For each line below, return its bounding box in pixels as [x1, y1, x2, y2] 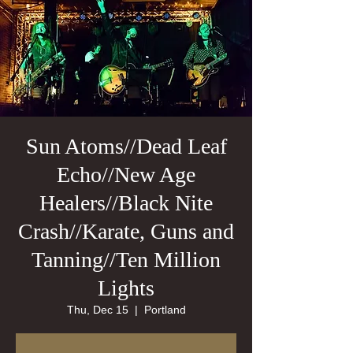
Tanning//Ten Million [32, 247, 221, 272]
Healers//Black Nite [39, 191, 213, 215]
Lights [98, 276, 154, 300]
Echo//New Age [57, 162, 195, 187]
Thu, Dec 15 [66, 303, 128, 316]
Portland [143, 303, 186, 316]
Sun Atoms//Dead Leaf [25, 134, 227, 158]
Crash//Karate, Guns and [18, 219, 234, 243]
